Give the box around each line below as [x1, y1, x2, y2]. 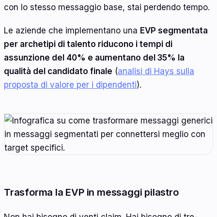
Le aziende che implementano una [4, 25, 140, 35]
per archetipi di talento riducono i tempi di [4, 39, 172, 49]
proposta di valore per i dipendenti [4, 79, 137, 90]
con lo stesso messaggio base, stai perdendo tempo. [4, 2, 210, 13]
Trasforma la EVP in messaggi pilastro [4, 186, 179, 199]
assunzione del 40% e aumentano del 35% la [4, 52, 185, 62]
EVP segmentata [140, 25, 208, 35]
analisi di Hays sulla [118, 66, 194, 76]
